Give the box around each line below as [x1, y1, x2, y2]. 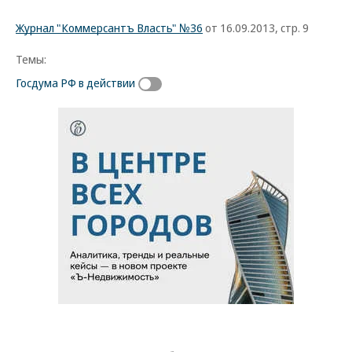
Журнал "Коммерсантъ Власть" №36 [16, 20, 203, 35]
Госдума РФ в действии [16, 75, 135, 90]
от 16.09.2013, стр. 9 [203, 20, 309, 35]
